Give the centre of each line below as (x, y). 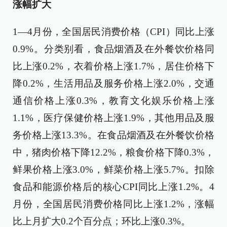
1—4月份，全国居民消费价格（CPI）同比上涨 (113, 32)
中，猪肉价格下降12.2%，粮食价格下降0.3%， (113, 152)
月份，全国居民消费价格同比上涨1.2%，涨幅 (113, 204)
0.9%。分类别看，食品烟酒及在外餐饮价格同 (113, 49)
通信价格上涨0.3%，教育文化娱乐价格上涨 (113, 101)
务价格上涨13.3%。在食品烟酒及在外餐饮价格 (113, 135)
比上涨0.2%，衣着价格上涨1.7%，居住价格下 (113, 66)
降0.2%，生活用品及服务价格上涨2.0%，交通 (113, 83)
